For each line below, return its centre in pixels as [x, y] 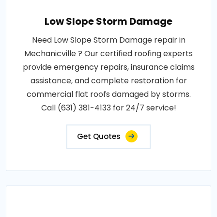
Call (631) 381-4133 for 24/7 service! [108, 108]
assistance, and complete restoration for [108, 81]
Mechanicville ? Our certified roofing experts [108, 54]
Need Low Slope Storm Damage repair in [108, 40]
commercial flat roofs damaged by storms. [108, 94]
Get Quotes [99, 137]
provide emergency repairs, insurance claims [108, 67]
